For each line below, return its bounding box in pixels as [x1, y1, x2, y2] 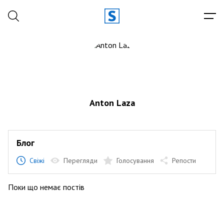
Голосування [116, 156, 154, 165]
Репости [172, 156, 196, 165]
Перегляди [63, 156, 97, 165]
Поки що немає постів [8, 182, 84, 192]
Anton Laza [89, 97, 135, 108]
